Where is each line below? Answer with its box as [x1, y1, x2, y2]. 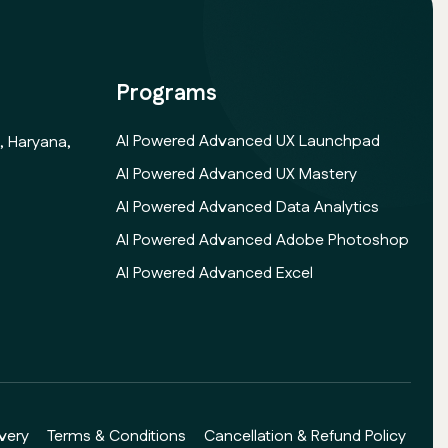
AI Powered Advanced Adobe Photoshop [115, 229, 409, 252]
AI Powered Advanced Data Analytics [115, 196, 379, 219]
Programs [115, 78, 217, 109]
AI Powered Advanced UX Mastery [115, 163, 357, 186]
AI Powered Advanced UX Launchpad [115, 130, 380, 153]
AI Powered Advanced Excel [115, 262, 313, 285]
